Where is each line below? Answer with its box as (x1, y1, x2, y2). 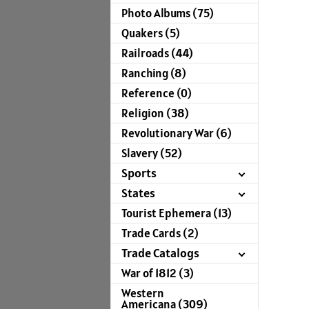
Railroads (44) (121, 46, 193, 61)
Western (121, 286, 164, 301)
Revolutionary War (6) (121, 126, 232, 141)
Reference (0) (121, 86, 192, 101)
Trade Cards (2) (121, 226, 199, 241)
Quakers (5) (121, 26, 180, 41)
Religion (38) (121, 106, 189, 121)
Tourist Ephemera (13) (121, 206, 232, 221)
